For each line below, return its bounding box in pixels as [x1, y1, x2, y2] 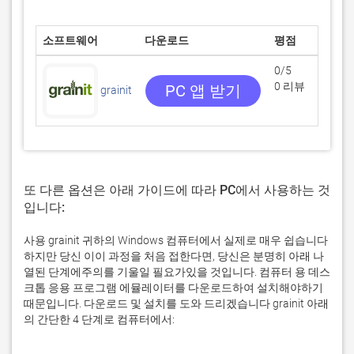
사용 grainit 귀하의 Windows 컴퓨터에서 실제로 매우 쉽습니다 [24, 234, 328, 247]
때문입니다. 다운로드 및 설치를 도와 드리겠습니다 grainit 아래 [24, 297, 329, 310]
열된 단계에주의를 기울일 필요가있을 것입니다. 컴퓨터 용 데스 [24, 265, 330, 278]
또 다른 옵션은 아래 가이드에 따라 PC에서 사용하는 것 [24, 183, 330, 198]
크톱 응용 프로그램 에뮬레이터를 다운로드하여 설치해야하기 [24, 281, 323, 294]
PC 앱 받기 [165, 81, 241, 100]
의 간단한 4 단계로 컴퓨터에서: [24, 313, 175, 326]
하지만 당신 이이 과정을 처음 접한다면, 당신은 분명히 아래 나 [24, 250, 324, 262]
